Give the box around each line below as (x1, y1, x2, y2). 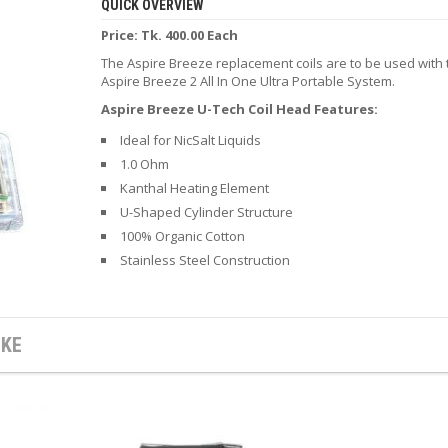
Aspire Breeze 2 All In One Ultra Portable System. (100, 71, 395, 90)
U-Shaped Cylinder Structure (119, 202, 293, 221)
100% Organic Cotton (119, 226, 245, 245)
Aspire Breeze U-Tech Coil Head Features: (100, 99, 378, 118)
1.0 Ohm (119, 154, 169, 173)
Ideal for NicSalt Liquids (119, 130, 261, 149)
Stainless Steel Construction (119, 250, 290, 269)
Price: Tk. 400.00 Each (100, 25, 238, 44)
